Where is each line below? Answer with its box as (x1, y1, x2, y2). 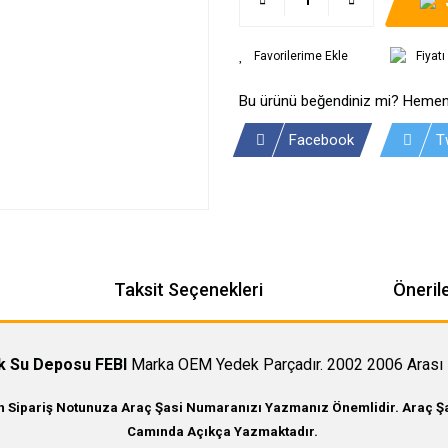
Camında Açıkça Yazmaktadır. (126, 423, 318, 439)
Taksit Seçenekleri (114, 279, 263, 300)
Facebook (289, 130, 354, 149)
